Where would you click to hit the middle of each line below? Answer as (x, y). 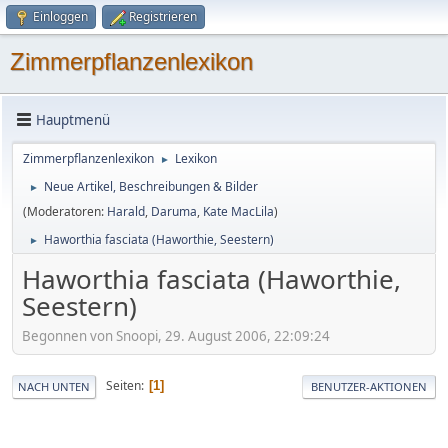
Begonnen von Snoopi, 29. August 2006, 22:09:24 (176, 335)
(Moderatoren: (65, 211)
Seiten (123, 386)
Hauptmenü (73, 119)
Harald (126, 211)
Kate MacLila (238, 211)
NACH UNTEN (54, 386)
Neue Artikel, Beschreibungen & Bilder (151, 186)
